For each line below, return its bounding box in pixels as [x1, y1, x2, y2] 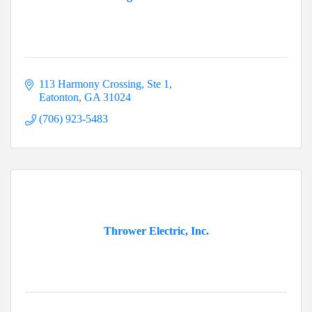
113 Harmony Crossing [39, 78, 141, 91]
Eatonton [39, 91, 79, 104]
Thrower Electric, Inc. [103, 225, 209, 237]
